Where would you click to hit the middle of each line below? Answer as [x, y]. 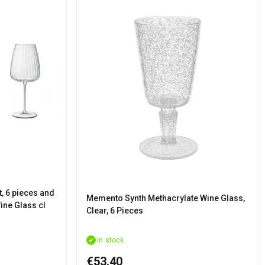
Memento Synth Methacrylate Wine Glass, [166, 198]
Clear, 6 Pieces [115, 210]
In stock [111, 240]
